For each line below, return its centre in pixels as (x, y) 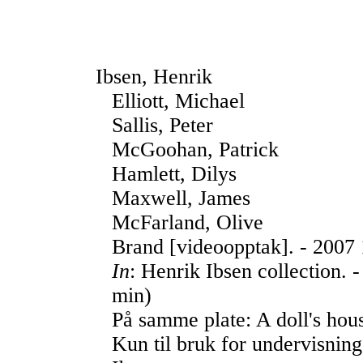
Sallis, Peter (162, 125)
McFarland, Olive (188, 222)
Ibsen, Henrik (154, 77)
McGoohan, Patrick (195, 149)
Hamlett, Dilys (174, 174)
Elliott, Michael (178, 101)
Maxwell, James (181, 198)
